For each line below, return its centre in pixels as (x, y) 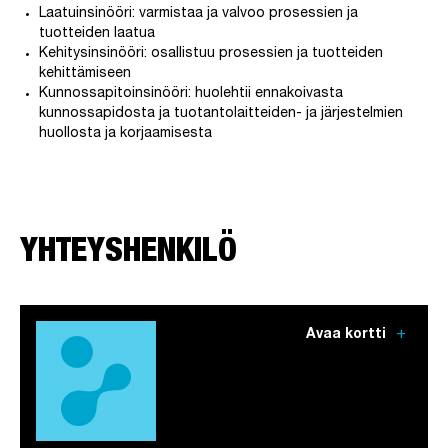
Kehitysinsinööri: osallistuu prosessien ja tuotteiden (211, 54)
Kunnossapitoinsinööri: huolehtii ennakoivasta (191, 94)
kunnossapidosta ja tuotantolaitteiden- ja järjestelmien (221, 114)
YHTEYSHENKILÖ (128, 254)
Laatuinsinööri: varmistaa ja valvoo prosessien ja (199, 14)
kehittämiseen (87, 74)
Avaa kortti (348, 335)
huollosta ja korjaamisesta (126, 134)
